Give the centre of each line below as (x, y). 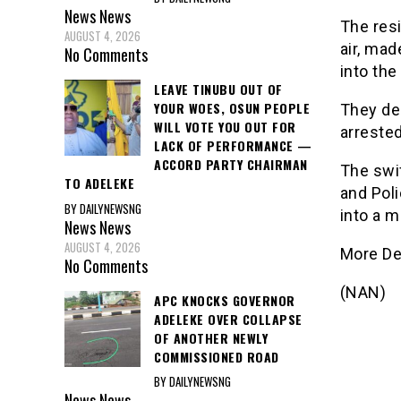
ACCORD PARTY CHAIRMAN (231, 165)
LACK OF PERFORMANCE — (233, 146)
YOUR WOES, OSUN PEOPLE (232, 108)
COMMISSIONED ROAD (217, 356)
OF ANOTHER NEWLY (211, 337)
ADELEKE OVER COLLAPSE (228, 319)
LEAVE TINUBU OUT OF (218, 90)
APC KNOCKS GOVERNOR (225, 300)
